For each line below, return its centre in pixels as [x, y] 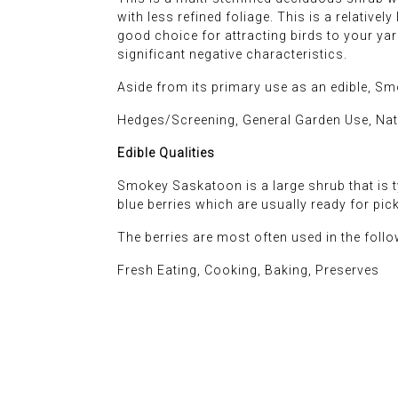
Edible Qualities [166, 153]
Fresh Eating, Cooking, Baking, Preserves [248, 271]
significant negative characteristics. [232, 55]
